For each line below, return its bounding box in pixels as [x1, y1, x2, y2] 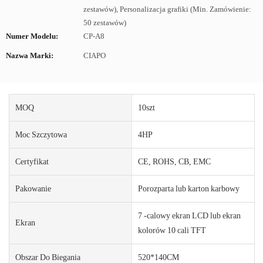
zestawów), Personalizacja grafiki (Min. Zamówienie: [83, 5, 251, 14]
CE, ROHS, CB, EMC [137, 156, 211, 166]
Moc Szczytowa [15, 129, 67, 139]
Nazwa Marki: [6, 51, 53, 60]
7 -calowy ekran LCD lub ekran [137, 210, 241, 220]
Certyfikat [15, 156, 49, 166]
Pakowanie [15, 183, 51, 193]
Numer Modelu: [6, 32, 58, 41]
